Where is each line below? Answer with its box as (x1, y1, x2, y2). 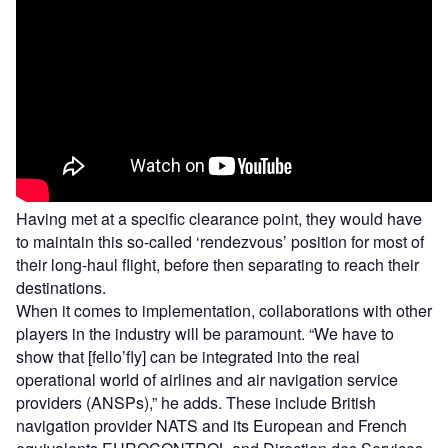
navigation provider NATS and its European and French (16, 414, 407, 438)
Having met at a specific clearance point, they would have (16, 207, 422, 231)
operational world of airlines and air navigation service (16, 368, 398, 392)
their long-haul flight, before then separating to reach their (16, 253, 419, 277)
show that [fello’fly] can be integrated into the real (16, 345, 360, 369)
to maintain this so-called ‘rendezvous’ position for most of (16, 230, 424, 254)
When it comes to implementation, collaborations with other (16, 299, 432, 323)
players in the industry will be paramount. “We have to (16, 322, 394, 346)
